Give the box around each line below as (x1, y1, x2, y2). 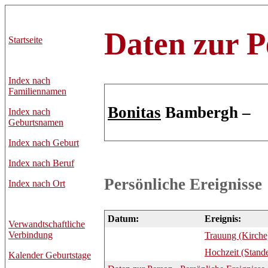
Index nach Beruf (8, 158, 74, 168)
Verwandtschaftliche (8, 219, 85, 229)
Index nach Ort (8, 178, 65, 188)
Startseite (8, 35, 42, 45)
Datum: (108, 214, 139, 224)
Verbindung (8, 230, 53, 240)
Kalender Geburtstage (8, 250, 91, 260)
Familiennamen (8, 86, 66, 96)
